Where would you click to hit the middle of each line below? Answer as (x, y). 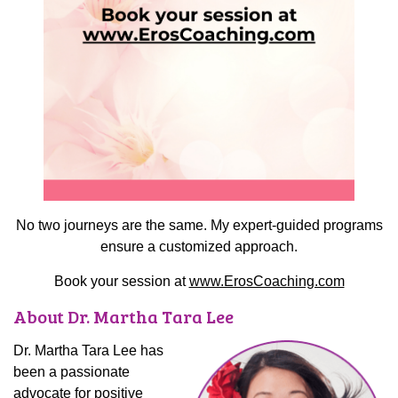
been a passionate (72, 371)
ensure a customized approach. (199, 246)
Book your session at (121, 281)
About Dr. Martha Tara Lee (123, 316)
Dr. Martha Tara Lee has (88, 350)
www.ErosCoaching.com (267, 281)
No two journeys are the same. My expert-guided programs (199, 225)
